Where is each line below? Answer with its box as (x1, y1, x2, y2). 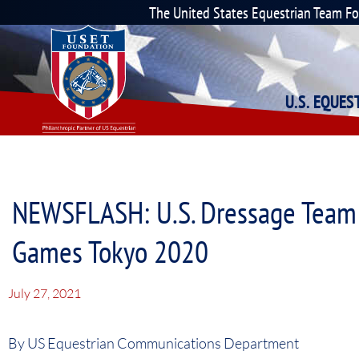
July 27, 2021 (8, 285, 81, 301)
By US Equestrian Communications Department (8, 334, 299, 352)
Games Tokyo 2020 (12, 231, 208, 271)
